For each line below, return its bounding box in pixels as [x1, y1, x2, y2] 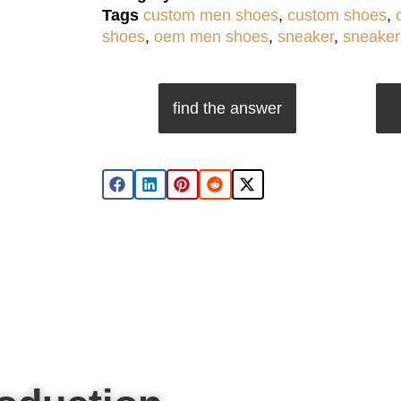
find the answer [172, 98, 282, 117]
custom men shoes [142, 5, 278, 24]
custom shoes [286, 5, 387, 24]
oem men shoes [153, 27, 269, 46]
